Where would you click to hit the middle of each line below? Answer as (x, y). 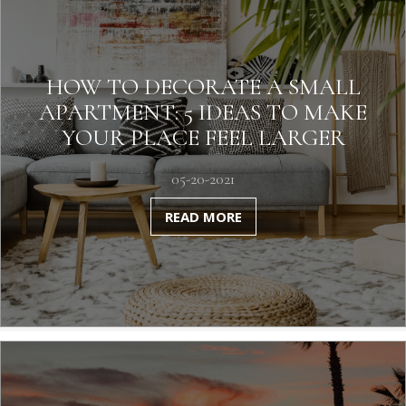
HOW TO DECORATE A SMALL (203, 87)
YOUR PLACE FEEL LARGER (203, 137)
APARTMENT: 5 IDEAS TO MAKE (203, 112)
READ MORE (203, 217)
